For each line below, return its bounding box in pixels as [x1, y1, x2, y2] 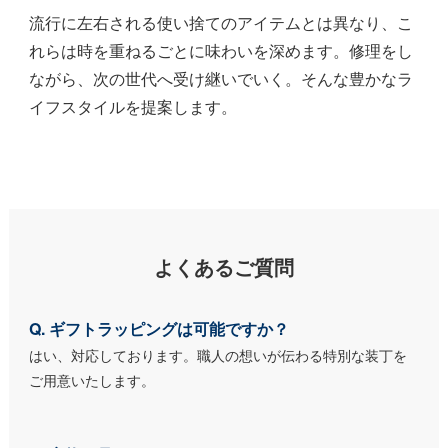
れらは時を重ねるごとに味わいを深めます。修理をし [29, 39, 413, 63]
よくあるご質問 [154, 252, 294, 282]
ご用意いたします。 [29, 370, 155, 391]
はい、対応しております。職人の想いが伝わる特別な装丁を [29, 345, 407, 366]
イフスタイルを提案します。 [29, 95, 237, 119]
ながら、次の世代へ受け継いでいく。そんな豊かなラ [29, 67, 413, 91]
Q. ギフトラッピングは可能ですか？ [29, 317, 289, 341]
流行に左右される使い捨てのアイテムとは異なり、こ [29, 11, 413, 35]
